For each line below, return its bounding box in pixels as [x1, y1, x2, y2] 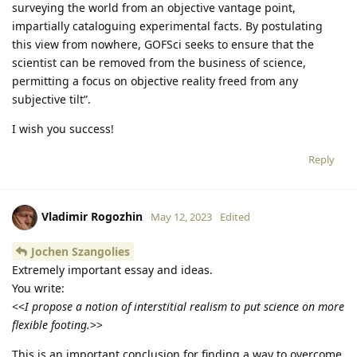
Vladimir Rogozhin [41, 209, 143, 225]
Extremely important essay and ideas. [12, 262, 213, 278]
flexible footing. [12, 317, 90, 333]
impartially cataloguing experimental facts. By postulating [12, 18, 323, 34]
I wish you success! [12, 121, 114, 137]
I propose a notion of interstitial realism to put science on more [25, 299, 344, 315]
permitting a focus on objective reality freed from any [12, 73, 298, 89]
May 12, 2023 [151, 210, 212, 225]
